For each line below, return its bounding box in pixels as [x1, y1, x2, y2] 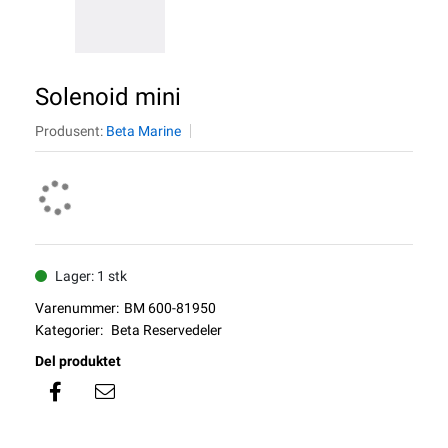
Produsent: [35, 123, 106, 139]
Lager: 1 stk [55, 268, 127, 284]
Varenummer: [35, 300, 119, 316]
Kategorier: [35, 322, 103, 338]
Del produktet [35, 353, 121, 369]
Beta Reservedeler [111, 322, 222, 338]
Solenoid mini [35, 83, 181, 111]
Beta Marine [106, 123, 181, 139]
